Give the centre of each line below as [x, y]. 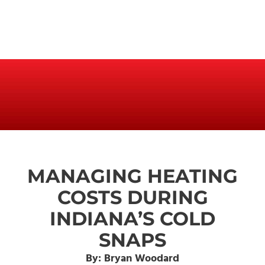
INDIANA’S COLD [132, 219]
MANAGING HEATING [132, 176]
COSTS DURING [132, 197]
